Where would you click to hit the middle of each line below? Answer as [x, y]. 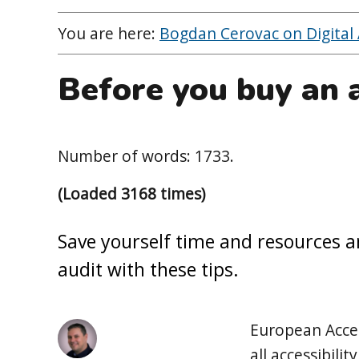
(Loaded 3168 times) [131, 193]
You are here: [109, 33]
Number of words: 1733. [146, 155]
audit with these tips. [148, 269]
